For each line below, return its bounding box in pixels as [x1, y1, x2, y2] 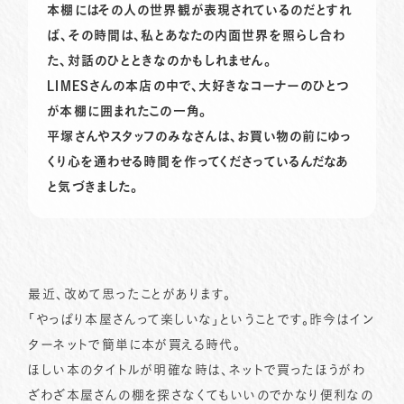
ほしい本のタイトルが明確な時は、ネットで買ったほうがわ [28, 363, 366, 376]
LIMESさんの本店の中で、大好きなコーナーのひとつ [47, 78, 350, 92]
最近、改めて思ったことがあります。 [28, 287, 232, 300]
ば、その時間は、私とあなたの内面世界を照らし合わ [47, 28, 346, 41]
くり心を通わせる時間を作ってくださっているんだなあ [47, 154, 350, 168]
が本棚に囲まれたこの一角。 [47, 104, 207, 117]
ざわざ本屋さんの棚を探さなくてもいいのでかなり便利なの [28, 388, 374, 401]
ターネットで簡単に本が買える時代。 [28, 337, 242, 351]
